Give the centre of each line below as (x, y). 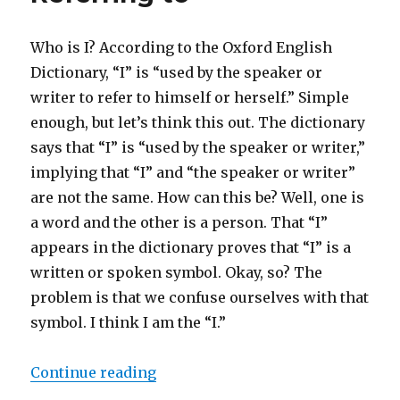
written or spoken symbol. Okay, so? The (177, 273)
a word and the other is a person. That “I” (179, 223)
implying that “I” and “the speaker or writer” (193, 173)
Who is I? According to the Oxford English (182, 48)
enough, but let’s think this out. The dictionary (198, 123)
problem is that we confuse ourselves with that (200, 298)
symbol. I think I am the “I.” (129, 323)
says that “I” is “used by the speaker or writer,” (198, 148)
